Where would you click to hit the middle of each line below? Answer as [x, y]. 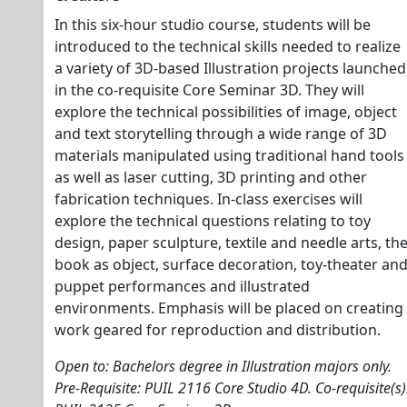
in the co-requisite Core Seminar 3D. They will [209, 90]
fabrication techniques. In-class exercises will [208, 199]
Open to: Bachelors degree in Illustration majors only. [223, 366]
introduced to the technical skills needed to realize [228, 46]
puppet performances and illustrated [182, 286]
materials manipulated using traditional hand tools [229, 155]
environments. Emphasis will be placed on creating [229, 308]
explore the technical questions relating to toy [213, 221]
